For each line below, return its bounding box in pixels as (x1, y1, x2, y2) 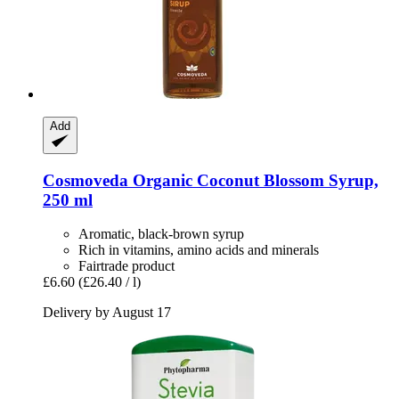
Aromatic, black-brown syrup (78, 226, 244, 242)
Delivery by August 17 (43, 305, 171, 321)
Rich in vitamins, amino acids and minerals (78, 242, 319, 258)
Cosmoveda (43, 170, 128, 190)
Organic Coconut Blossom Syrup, (128, 170, 379, 190)
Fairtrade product (78, 258, 175, 274)
